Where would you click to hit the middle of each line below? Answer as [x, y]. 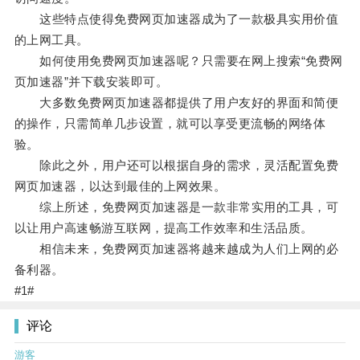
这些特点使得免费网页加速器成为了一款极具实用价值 [176, 19]
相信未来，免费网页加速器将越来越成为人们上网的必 [176, 249]
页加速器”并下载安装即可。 [91, 82]
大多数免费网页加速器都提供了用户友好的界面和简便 [176, 103]
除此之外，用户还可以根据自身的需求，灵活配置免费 [176, 166]
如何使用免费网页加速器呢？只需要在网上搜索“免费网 [178, 61]
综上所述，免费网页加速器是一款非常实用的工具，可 [176, 207]
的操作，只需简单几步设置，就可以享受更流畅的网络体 [170, 124]
